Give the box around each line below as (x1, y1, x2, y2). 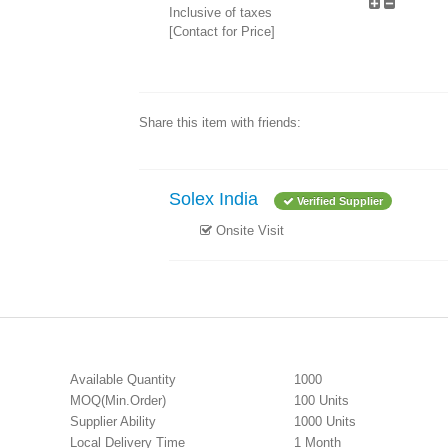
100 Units (294, 392, 349, 408)
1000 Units (294, 413, 356, 429)
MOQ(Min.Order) (70, 392, 166, 408)
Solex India (169, 189, 258, 209)
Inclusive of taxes (169, 5, 272, 20)
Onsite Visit (212, 222, 292, 238)
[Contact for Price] (169, 24, 275, 39)
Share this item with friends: (139, 115, 301, 130)
